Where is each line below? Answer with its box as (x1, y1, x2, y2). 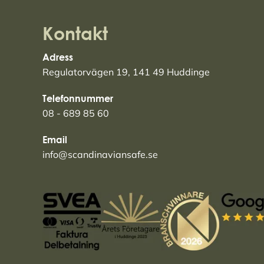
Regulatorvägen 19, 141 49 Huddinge (42, 66, 210, 78)
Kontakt (42, 22, 108, 45)
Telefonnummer (42, 93, 113, 105)
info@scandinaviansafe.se (42, 148, 158, 161)
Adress (42, 51, 73, 64)
